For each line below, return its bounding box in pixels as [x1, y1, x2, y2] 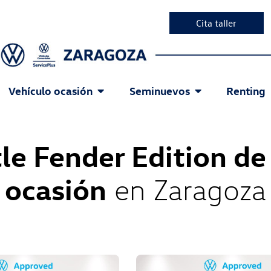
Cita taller [196, 17, 237, 29]
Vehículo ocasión [8, 83, 93, 97]
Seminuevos [129, 83, 190, 97]
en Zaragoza [106, 173, 266, 206]
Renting [226, 83, 266, 97]
